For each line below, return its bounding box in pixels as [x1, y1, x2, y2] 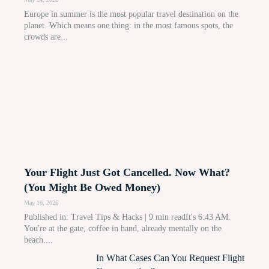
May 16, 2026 [24, 199, 58, 207]
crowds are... [24, 32, 68, 42]
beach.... [24, 235, 53, 245]
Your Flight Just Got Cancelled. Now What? [24, 166, 230, 179]
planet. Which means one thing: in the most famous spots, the [24, 21, 233, 31]
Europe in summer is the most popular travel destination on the [24, 10, 238, 19]
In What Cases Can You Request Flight [96, 253, 245, 264]
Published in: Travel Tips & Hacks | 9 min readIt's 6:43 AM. [24, 213, 231, 222]
